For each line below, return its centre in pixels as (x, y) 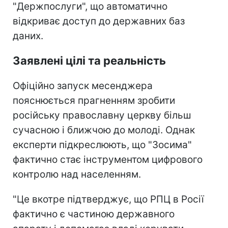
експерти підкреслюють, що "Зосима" (102, 145)
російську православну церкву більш (102, 115)
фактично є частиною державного (94, 214)
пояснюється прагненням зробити (94, 100)
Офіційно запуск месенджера (83, 85)
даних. (28, 36)
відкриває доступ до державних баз (99, 21)
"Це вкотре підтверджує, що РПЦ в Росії (108, 199)
